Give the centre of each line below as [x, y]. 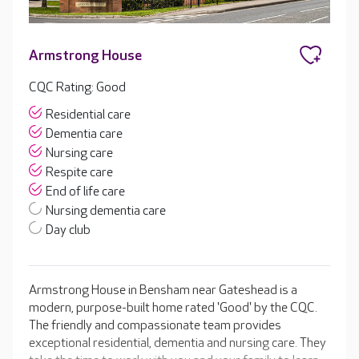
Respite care [79, 173]
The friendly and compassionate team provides [155, 326]
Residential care [88, 115]
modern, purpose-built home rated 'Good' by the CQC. [173, 309]
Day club [68, 231]
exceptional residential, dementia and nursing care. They [177, 344]
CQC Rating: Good [77, 88]
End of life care [85, 192]
